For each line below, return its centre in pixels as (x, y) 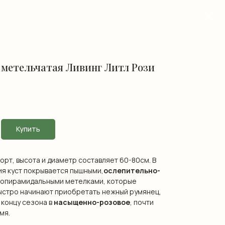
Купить (28, 129)
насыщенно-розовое (92, 202)
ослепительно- (132, 170)
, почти (142, 202)
